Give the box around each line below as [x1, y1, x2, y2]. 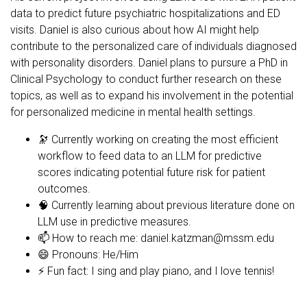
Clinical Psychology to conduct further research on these [10, 73, 282, 86]
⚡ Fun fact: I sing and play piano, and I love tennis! [38, 265, 274, 278]
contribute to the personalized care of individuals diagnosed [10, 40, 297, 53]
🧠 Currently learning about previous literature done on [38, 199, 295, 212]
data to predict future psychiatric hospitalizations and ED [10, 7, 280, 20]
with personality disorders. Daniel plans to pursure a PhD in [10, 56, 288, 69]
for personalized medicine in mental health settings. [10, 106, 256, 119]
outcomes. [38, 182, 90, 195]
